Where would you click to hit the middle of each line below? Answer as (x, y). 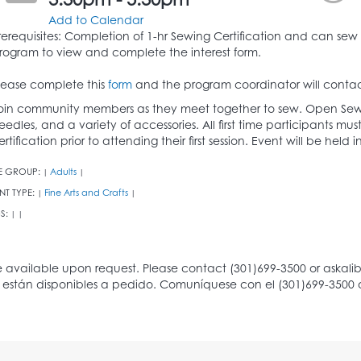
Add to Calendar (96, 29)
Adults (63, 181)
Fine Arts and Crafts (86, 202)
